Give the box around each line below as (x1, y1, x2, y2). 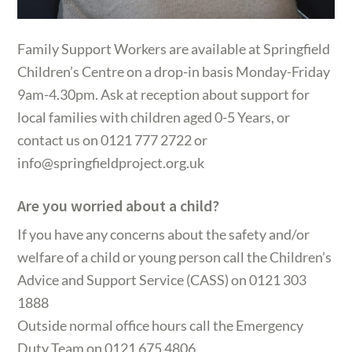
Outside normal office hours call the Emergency (17, 316, 304, 334)
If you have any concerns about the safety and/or (17, 225, 310, 243)
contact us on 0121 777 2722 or (17, 130, 208, 148)
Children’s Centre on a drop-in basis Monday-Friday (17, 62, 331, 80)
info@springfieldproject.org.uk (17, 153, 205, 171)
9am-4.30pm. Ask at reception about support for (17, 85, 310, 103)
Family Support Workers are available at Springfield (17, 39, 331, 57)
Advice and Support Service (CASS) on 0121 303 (17, 270, 307, 288)
